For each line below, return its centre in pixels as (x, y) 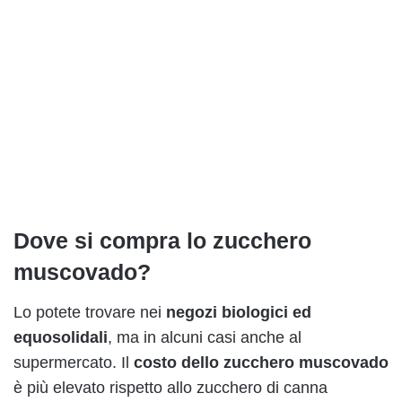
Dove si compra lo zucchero (162, 241)
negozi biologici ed (239, 312)
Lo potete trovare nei (90, 312)
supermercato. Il (74, 362)
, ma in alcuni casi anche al (205, 337)
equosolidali (61, 337)
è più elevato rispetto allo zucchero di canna (170, 387)
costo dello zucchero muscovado (261, 362)
